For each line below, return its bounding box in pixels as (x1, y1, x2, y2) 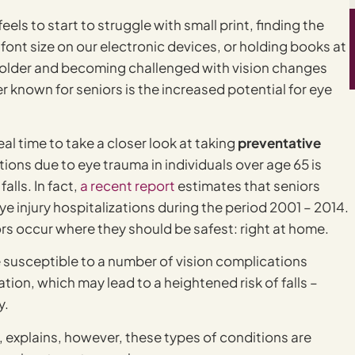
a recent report (80, 176, 175, 194)
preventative (238, 133, 321, 151)
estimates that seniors (175, 176, 320, 194)
